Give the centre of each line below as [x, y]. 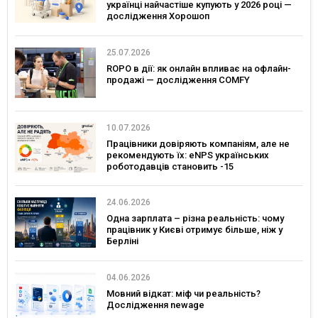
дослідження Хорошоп [158, 16]
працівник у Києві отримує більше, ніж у [194, 230]
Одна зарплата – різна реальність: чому [195, 219]
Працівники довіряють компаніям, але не [198, 143]
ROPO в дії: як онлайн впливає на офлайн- [199, 68]
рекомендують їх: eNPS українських [188, 155]
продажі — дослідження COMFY [178, 79]
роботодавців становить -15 [170, 166]
